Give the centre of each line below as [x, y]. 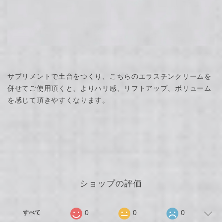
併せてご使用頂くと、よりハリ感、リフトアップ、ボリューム [110, 88]
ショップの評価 [111, 183]
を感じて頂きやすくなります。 [58, 100]
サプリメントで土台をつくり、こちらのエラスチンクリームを [110, 76]
